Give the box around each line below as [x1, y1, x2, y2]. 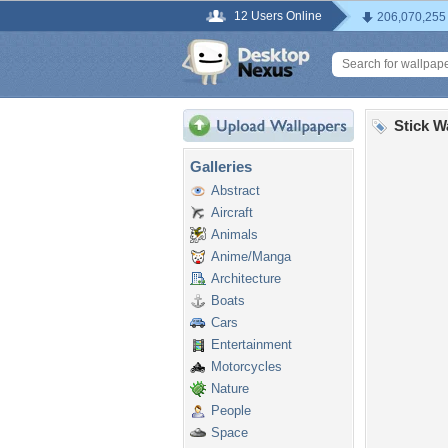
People [211, 403, 251, 418]
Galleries [190, 158, 252, 175]
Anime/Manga [211, 249, 291, 264]
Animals [211, 227, 258, 242]
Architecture [211, 271, 281, 286]
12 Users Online [234, 9, 322, 23]
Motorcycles [211, 359, 282, 374]
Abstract [211, 183, 260, 198]
